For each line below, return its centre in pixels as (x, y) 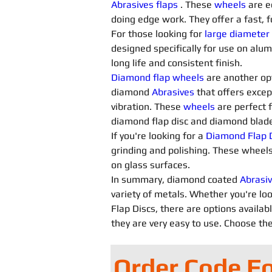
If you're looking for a (158, 136)
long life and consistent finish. (177, 63)
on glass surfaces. (151, 165)
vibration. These (147, 107)
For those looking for (158, 34)
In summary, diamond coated (175, 179)
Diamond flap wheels (158, 77)
